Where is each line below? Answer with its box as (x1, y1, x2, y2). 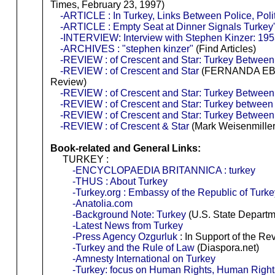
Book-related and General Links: (50, 142, 201, 153)
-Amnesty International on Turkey (72, 253, 215, 264)
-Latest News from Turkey (72, 220, 183, 231)
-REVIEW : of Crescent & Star (60, 120, 189, 131)
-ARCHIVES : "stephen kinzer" (60, 43, 193, 54)
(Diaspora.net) (194, 242, 259, 253)
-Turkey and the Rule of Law (72, 242, 195, 253)
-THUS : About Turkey (72, 176, 168, 187)
